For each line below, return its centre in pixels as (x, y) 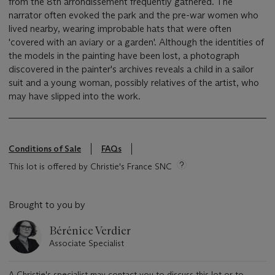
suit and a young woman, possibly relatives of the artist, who (134, 82)
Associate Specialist (87, 243)
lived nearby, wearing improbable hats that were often (120, 28)
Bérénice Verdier (90, 230)
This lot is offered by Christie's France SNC (90, 166)
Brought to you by (47, 204)
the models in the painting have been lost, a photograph (124, 55)
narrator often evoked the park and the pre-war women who (134, 15)
